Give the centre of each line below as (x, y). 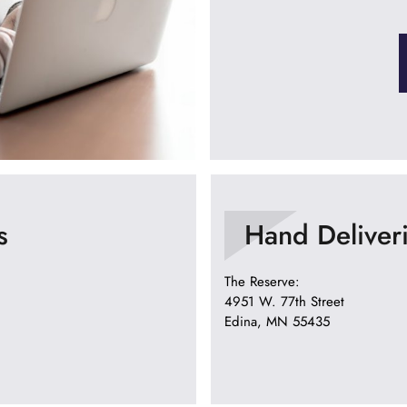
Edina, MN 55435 (277, 322)
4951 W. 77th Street (284, 302)
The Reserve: (262, 282)
